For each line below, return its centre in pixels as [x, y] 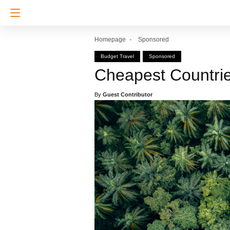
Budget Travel [117, 56]
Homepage [110, 40]
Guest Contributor [128, 94]
